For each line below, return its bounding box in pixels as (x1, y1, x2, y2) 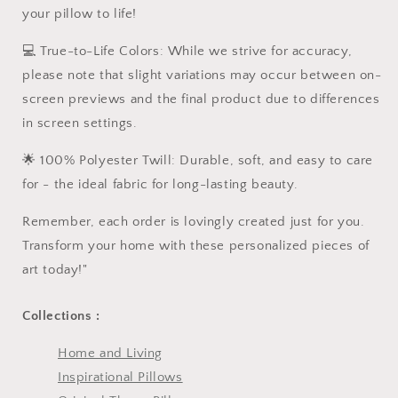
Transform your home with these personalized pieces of (22, 237, 370, 253)
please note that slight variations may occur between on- (22, 67, 382, 83)
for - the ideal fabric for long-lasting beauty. (22, 176, 298, 192)
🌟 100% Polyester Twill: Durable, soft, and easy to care (22, 152, 374, 168)
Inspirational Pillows (58, 369, 183, 385)
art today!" (22, 261, 88, 277)
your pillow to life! (22, 5, 137, 21)
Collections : (22, 307, 100, 323)
